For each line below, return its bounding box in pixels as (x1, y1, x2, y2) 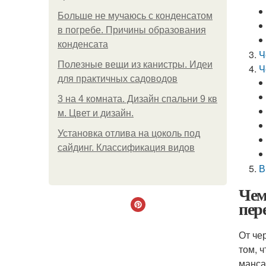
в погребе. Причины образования (58, 25, 206, 35)
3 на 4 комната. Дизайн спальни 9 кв (58, 94, 217, 104)
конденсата (58, 39, 108, 49)
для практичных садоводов (58, 74, 178, 84)
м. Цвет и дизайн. (58, 108, 134, 118)
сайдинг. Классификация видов (58, 142, 195, 153)
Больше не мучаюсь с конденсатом (58, 11, 213, 21)
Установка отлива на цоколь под (58, 128, 200, 138)
